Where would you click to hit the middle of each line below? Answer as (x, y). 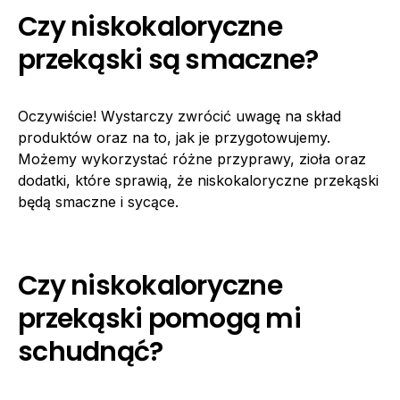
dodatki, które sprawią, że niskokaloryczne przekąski (198, 180)
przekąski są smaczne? (168, 59)
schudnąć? (91, 351)
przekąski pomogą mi (159, 318)
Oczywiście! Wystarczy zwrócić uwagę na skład (179, 116)
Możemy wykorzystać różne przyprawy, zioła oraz (192, 158)
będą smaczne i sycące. (98, 201)
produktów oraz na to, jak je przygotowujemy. (174, 137)
